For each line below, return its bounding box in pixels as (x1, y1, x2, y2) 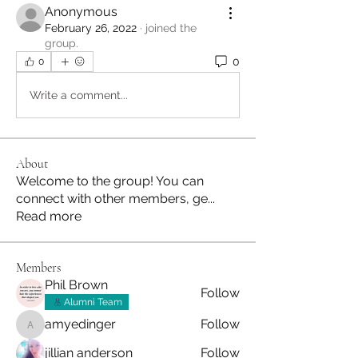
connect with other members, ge (16, 191, 208, 206)
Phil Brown (45, 277, 108, 292)
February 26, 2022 (45, 22, 137, 34)
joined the (145, 22, 197, 34)
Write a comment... (30, 88, 128, 101)
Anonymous (45, 4, 117, 19)
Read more (16, 209, 82, 224)
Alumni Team (64, 296, 122, 308)
